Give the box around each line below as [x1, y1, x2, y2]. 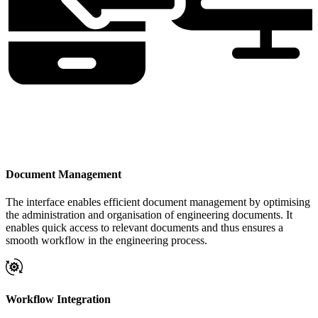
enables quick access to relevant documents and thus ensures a [6, 221, 283, 234]
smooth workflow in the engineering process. [6, 234, 207, 247]
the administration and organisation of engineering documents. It [6, 209, 292, 221]
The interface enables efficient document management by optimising [6, 196, 310, 209]
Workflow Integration [6, 293, 111, 306]
